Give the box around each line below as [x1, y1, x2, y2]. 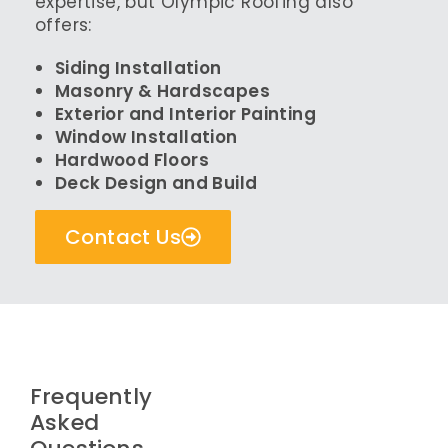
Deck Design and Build [55, 170, 258, 195]
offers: [35, 12, 92, 37]
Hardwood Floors [55, 147, 209, 172]
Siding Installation [55, 55, 222, 80]
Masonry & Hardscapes [55, 78, 270, 103]
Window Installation [55, 124, 238, 149]
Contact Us [65, 222, 181, 251]
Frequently [30, 380, 152, 412]
